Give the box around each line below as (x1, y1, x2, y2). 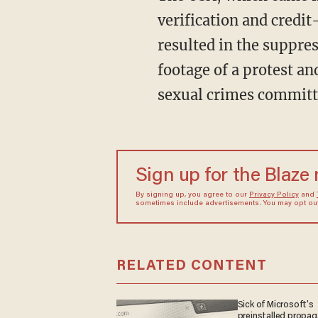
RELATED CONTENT (116, 258, 267, 273)
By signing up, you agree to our (135, 192, 249, 199)
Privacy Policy (248, 192, 299, 199)
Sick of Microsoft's (237, 300, 314, 310)
